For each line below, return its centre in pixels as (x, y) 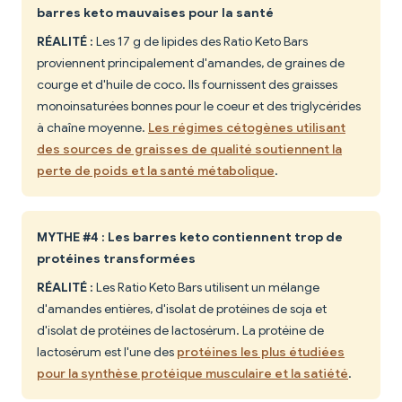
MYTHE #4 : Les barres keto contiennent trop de (190, 237)
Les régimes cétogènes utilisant (247, 128)
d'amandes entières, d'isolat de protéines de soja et (182, 309)
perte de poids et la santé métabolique (156, 171)
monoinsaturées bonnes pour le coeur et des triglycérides (199, 106)
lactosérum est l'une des (107, 352)
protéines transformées (116, 259)
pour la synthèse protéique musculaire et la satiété (192, 374)
